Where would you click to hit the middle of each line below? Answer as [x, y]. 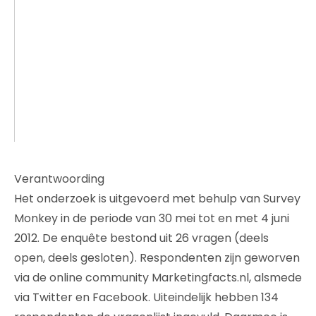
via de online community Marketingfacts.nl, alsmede [158, 278]
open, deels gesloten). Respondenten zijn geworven [157, 258]
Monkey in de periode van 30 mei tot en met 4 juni [152, 219]
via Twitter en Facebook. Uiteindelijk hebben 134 [146, 298]
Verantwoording [59, 179]
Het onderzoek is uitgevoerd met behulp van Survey [157, 199]
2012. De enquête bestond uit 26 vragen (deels [141, 238]
